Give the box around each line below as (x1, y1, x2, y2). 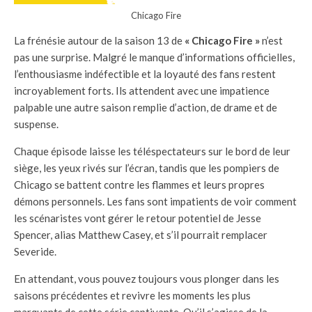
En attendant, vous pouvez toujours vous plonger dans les (14, 272, 279, 286)
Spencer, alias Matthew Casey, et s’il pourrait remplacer (14, 228, 267, 242)
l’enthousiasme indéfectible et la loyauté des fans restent (14, 68, 276, 81)
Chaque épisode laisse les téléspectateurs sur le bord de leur (14, 145, 290, 158)
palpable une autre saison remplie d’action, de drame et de (14, 101, 277, 114)
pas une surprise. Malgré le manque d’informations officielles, (14, 51, 295, 64)
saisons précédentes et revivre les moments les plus (14, 289, 251, 302)
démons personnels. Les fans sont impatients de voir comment (14, 195, 297, 208)
